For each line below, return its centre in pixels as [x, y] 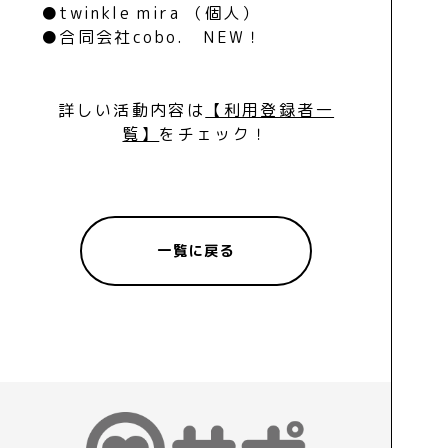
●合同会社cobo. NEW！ [152, 36]
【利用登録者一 [270, 109]
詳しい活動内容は [132, 109]
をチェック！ [214, 133]
